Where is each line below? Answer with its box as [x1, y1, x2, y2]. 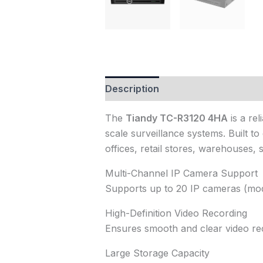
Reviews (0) [171, 83, 225, 95]
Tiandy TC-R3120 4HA [125, 112, 228, 124]
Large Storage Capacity [104, 247, 210, 259]
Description [104, 83, 159, 95]
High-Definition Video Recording [104, 207, 247, 220]
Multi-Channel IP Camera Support [104, 167, 258, 180]
